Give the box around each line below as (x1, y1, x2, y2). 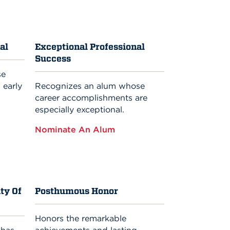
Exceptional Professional (35, 41, 145, 53)
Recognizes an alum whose (35, 81, 145, 91)
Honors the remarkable (35, 213, 127, 224)
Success (35, 53, 71, 65)
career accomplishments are (35, 92, 148, 103)
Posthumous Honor (35, 185, 119, 197)
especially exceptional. (35, 104, 125, 115)
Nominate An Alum (35, 124, 118, 135)
